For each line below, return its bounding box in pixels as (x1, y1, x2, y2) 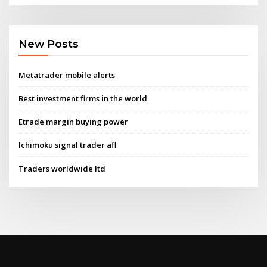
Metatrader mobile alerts (18, 69, 116, 80)
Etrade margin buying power (18, 116, 129, 128)
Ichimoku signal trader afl (18, 139, 117, 151)
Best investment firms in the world (18, 92, 148, 104)
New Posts (18, 38, 79, 51)
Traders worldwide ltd (18, 163, 106, 174)
